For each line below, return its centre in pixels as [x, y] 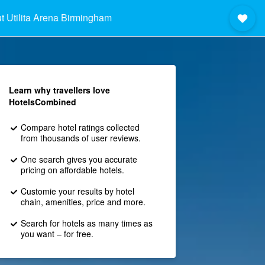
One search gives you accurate [79, 159]
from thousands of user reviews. [80, 138]
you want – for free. [57, 234]
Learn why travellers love [59, 90]
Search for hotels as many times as [86, 223]
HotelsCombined [42, 102]
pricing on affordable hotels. [72, 170]
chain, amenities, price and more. [83, 202]
